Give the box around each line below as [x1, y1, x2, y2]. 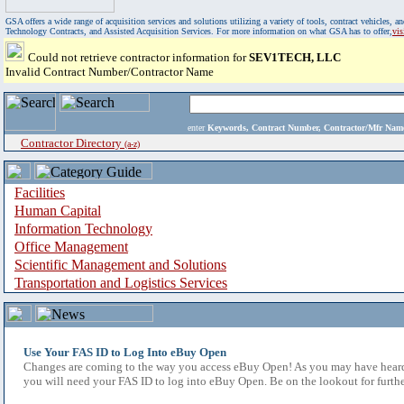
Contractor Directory [21, 136, 124, 150]
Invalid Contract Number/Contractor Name [5, 65, 214, 78]
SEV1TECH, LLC [249, 50, 341, 64]
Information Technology [14, 221, 152, 236]
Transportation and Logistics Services [14, 275, 227, 290]
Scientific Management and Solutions [14, 257, 226, 272]
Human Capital [14, 203, 101, 218]
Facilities [14, 185, 65, 200]
